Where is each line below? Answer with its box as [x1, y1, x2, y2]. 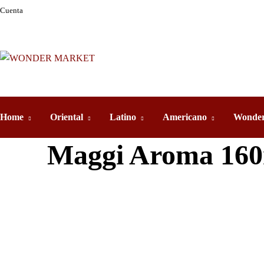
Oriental [50, 112, 83, 122]
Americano [163, 112, 207, 122]
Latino [110, 112, 136, 122]
